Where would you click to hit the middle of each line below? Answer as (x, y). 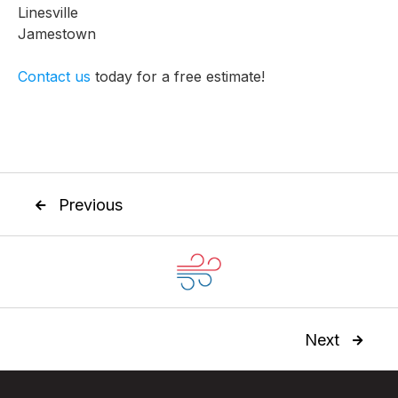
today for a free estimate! (178, 76)
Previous (91, 204)
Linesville (48, 12)
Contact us (54, 76)
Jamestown (57, 34)
